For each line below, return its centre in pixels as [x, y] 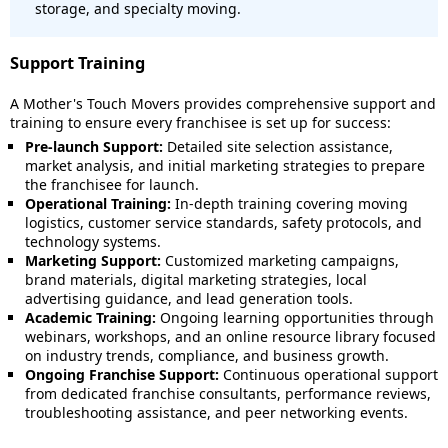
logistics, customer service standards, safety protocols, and [223, 222]
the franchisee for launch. [112, 184]
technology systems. [93, 241]
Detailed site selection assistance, [278, 146]
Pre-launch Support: [94, 146]
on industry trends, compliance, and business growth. [207, 355]
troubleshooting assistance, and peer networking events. [216, 412]
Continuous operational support [328, 374]
